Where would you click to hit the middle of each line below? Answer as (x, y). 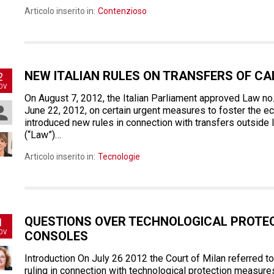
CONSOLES (56, 236)
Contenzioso (122, 11)
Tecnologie (119, 157)
